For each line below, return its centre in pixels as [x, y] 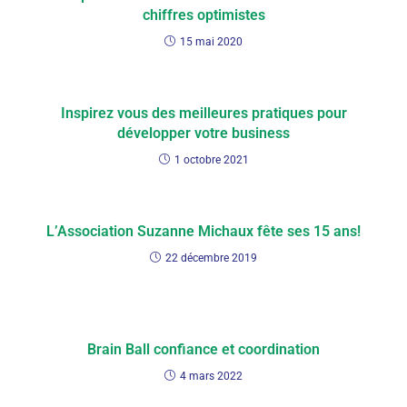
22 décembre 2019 [211, 258]
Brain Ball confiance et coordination [203, 350]
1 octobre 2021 [211, 160]
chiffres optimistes [203, 15]
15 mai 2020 [211, 42]
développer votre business [203, 134]
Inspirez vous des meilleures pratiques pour [203, 114]
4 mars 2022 [211, 377]
